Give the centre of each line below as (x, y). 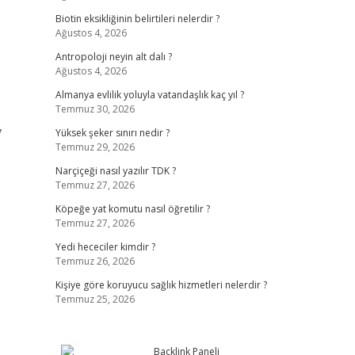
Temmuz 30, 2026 (95, 109)
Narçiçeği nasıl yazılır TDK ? (115, 171)
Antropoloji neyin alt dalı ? (113, 57)
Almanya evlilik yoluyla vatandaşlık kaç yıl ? (149, 95)
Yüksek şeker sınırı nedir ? (112, 133)
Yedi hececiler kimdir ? (105, 247)
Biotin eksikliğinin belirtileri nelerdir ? (137, 19)
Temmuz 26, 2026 (95, 261)
